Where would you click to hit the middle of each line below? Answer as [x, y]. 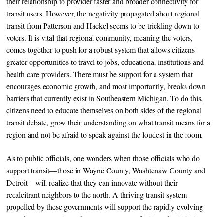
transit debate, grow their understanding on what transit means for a [108, 123]
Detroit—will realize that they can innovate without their [92, 183]
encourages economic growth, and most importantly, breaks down [106, 86]
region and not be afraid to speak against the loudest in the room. [105, 135]
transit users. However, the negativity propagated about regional [103, 14]
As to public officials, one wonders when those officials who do [103, 158]
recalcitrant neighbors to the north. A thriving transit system [97, 195]
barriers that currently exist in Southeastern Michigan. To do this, [105, 98]
